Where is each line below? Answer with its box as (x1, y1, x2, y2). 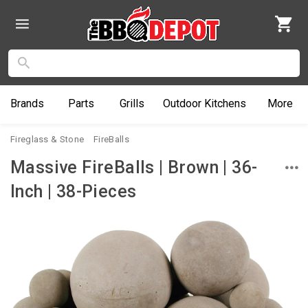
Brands (10, 96, 44, 110)
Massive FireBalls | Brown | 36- (10, 157, 258, 177)
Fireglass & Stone (10, 133, 85, 144)
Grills (119, 96, 144, 110)
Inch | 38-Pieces (10, 181, 137, 201)
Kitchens (201, 96, 247, 110)
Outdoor (163, 96, 202, 110)
